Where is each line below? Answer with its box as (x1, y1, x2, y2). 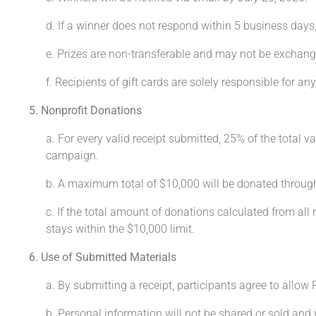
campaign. (46, 148, 99, 162)
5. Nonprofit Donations (18, 103, 142, 117)
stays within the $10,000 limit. (46, 221, 195, 236)
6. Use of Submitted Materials (18, 250, 179, 264)
